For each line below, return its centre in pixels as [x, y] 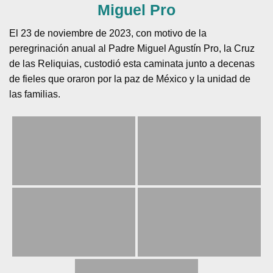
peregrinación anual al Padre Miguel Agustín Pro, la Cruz [132, 48]
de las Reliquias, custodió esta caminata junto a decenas [132, 63]
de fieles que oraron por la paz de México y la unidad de [130, 79]
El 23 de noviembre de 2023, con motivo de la [108, 33]
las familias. [35, 94]
